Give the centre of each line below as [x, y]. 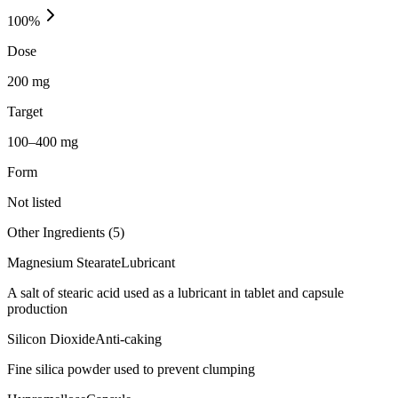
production [37, 308]
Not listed [34, 202]
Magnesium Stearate [64, 262]
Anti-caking [128, 338]
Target [25, 111]
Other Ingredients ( [60, 232]
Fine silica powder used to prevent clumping [131, 369]
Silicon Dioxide [51, 338]
